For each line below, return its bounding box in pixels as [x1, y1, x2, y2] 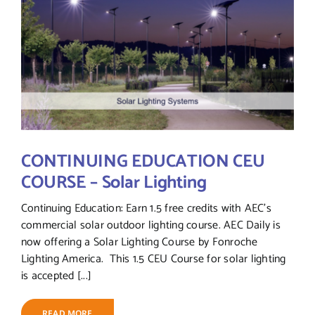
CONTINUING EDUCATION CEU [20, 147, 265, 177]
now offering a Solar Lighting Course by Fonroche [20, 233, 258, 252]
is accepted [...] [20, 266, 92, 286]
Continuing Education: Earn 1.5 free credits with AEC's [20, 199, 271, 219]
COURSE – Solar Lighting [20, 168, 207, 198]
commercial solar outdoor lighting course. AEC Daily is [20, 216, 281, 236]
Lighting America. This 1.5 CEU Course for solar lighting [20, 250, 286, 269]
